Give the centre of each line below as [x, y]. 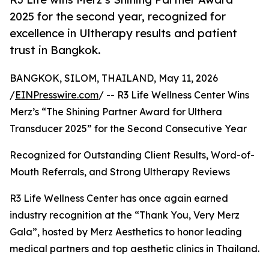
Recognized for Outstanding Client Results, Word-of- [132, 155]
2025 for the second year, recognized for [118, 16]
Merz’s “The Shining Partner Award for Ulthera [116, 111]
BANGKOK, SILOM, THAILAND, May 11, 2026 [114, 78]
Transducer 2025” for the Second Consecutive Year [128, 128]
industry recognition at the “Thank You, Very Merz [125, 215]
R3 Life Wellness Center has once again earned [119, 198]
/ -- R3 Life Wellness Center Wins [174, 95]
